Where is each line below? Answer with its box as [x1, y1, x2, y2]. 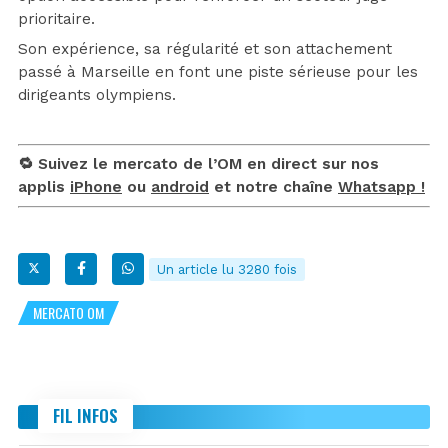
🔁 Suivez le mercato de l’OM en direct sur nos [18, 154, 379, 173]
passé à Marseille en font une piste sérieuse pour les [18, 62, 418, 81]
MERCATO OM [33, 301, 104, 323]
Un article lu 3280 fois [157, 261, 297, 277]
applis [18, 177, 70, 196]
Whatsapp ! [338, 177, 425, 196]
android [151, 177, 209, 196]
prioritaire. [18, 9, 95, 28]
